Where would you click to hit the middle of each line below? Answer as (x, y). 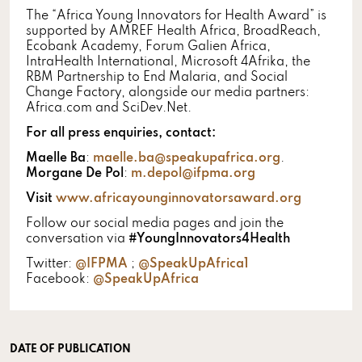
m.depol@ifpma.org (193, 173)
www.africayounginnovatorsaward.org (179, 198)
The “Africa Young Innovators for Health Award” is (176, 16)
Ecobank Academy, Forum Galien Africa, (148, 46)
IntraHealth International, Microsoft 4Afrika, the (168, 62)
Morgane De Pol (75, 173)
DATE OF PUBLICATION (70, 349)
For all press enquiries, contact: (121, 133)
